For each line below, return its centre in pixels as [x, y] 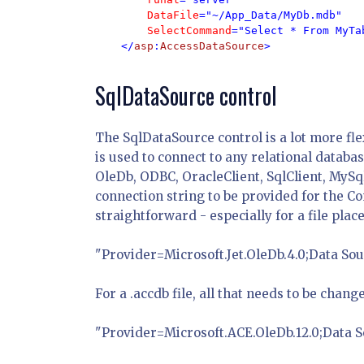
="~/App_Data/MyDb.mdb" [274, 15]
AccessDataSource [212, 46]
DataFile [173, 15]
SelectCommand [189, 30]
